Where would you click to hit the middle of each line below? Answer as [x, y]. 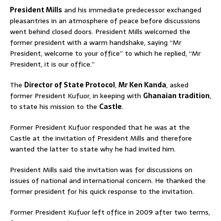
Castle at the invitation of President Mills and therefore [101, 138]
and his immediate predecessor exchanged [132, 10]
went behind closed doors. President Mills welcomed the [100, 32]
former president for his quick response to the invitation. [102, 191]
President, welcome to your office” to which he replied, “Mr [105, 53]
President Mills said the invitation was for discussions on [101, 170]
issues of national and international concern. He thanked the [108, 181]
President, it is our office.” [52, 64]
